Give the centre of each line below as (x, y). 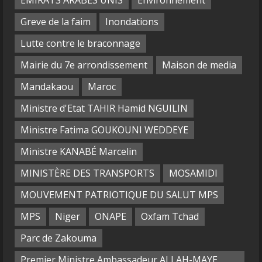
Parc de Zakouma (58, 238)
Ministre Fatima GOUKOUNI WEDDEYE (104, 130)
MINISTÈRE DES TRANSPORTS (87, 173)
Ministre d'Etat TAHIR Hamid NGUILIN (104, 108)
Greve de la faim (56, 22)
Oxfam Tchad (170, 217)
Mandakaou (47, 87)
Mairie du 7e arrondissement (84, 65)
